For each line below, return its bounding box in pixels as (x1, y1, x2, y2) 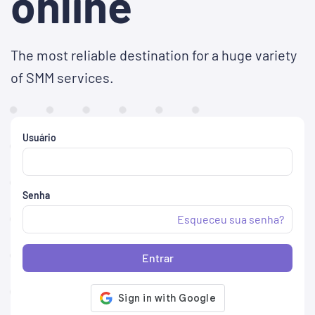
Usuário (22, 131, 56, 143)
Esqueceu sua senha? (177, 212, 284, 226)
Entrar (141, 251, 174, 264)
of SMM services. (11, 69, 114, 86)
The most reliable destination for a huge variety (11, 46, 297, 63)
